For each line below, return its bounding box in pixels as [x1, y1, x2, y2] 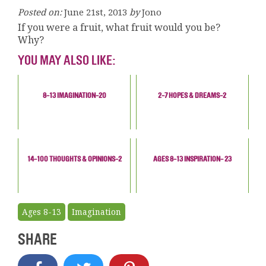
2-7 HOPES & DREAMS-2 [158, 90, 227, 100]
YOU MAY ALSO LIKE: [18, 52, 116, 68]
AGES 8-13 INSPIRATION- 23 [153, 154, 232, 163]
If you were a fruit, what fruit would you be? [18, 20, 221, 34]
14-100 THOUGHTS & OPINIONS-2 [27, 154, 122, 163]
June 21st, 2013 [64, 5, 128, 18]
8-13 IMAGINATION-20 [42, 90, 106, 100]
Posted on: [18, 5, 62, 18]
